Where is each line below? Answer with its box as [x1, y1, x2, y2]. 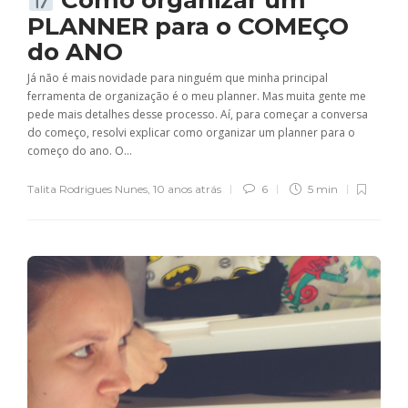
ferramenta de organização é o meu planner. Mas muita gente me [27, 87, 366, 104]
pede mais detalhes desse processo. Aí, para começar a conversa [27, 106, 368, 122]
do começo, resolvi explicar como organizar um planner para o [27, 124, 355, 140]
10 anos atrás [153, 181, 221, 196]
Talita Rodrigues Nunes [27, 181, 148, 196]
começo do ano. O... [27, 142, 132, 158]
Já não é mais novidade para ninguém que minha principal [27, 69, 328, 86]
